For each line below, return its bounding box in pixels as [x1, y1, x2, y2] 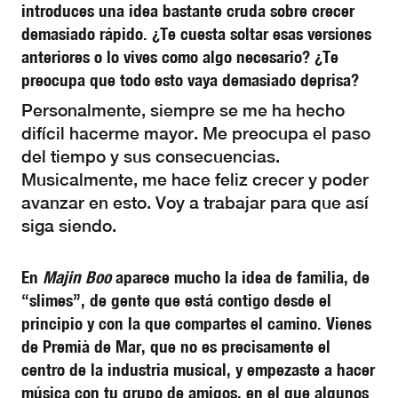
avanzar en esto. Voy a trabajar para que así [21, 193, 369, 212]
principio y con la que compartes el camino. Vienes [21, 313, 371, 334]
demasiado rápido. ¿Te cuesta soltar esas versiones [21, 23, 371, 44]
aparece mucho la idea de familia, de [111, 267, 370, 288]
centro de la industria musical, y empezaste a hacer [21, 359, 375, 380]
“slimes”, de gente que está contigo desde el [21, 290, 331, 311]
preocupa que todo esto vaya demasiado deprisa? [21, 69, 359, 91]
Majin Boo [43, 267, 111, 288]
